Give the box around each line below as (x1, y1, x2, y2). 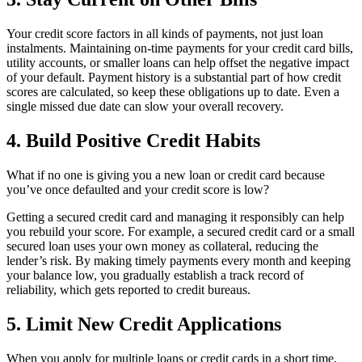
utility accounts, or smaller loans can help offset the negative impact (6, 56, 349, 70)
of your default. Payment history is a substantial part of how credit (6, 70, 341, 85)
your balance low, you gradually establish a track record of (6, 267, 304, 282)
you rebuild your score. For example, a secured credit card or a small (6, 224, 355, 238)
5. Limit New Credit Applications (6, 313, 281, 335)
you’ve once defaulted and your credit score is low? (6, 182, 269, 196)
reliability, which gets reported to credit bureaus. (6, 282, 250, 297)
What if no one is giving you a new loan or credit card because (6, 167, 325, 182)
